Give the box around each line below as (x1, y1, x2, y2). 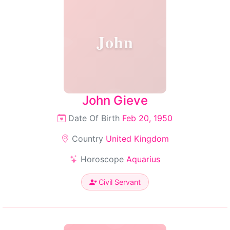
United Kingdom (106, 133, 169, 144)
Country (69, 133, 106, 144)
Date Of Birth (66, 113, 122, 123)
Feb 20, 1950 (122, 113, 172, 123)
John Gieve (82, 93, 148, 108)
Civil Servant (97, 178, 141, 186)
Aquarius (126, 154, 160, 164)
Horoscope (78, 154, 126, 164)
